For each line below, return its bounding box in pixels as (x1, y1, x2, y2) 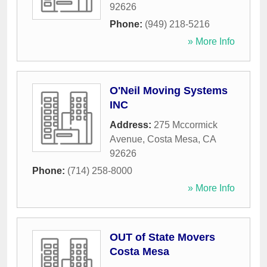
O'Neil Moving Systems (110, 85, 228, 97)
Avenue (110, 134, 142, 145)
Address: (110, 120, 154, 131)
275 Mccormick (154, 120, 218, 131)
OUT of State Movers (110, 231, 215, 244)
